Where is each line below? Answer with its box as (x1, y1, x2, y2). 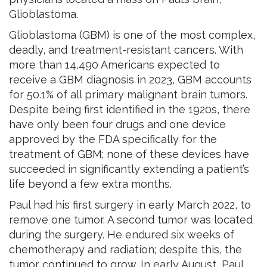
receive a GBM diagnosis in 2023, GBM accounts (9, 73, 252, 86)
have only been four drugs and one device (9, 117, 226, 131)
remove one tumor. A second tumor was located (9, 213, 253, 226)
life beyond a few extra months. (9, 177, 172, 190)
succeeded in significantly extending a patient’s (9, 162, 249, 175)
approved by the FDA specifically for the (9, 132, 217, 145)
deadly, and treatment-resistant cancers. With (9, 43, 243, 56)
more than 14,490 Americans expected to (9, 58, 220, 71)
